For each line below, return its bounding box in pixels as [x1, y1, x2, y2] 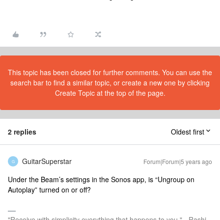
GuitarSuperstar [22, 156, 72, 166]
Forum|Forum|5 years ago [143, 157, 212, 165]
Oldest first [171, 127, 204, 137]
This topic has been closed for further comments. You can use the [8, 67, 212, 77]
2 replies [8, 127, 36, 137]
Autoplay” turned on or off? [8, 185, 91, 194]
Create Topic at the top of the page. [55, 88, 165, 98]
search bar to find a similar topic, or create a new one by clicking [10, 78, 210, 87]
